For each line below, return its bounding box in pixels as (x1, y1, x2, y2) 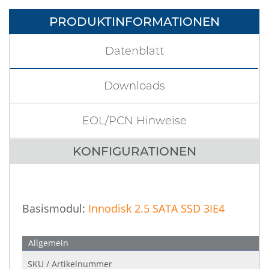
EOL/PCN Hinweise (82, 114, 187, 127)
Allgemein (28, 237, 68, 249)
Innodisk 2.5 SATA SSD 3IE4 (88, 201, 225, 216)
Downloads (103, 79, 165, 92)
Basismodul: (22, 201, 88, 216)
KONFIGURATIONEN (73, 144, 196, 159)
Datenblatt (104, 44, 164, 58)
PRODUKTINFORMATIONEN (49, 14, 220, 29)
